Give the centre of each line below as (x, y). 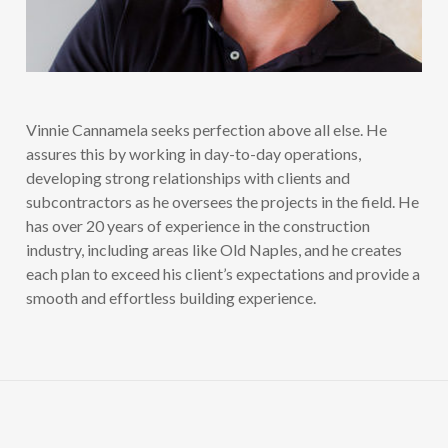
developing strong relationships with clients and (187, 178)
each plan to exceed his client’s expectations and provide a (222, 274)
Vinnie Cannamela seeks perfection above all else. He (206, 130)
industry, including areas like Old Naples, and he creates (213, 250)
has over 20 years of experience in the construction (197, 226)
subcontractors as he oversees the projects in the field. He (222, 202)
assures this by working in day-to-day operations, (193, 154)
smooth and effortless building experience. (170, 298)
